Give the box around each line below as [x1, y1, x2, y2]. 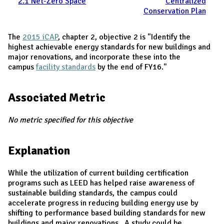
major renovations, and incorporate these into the [8, 51, 180, 62]
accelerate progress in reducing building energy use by [8, 197, 198, 208]
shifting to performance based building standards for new [8, 207, 205, 218]
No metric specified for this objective [8, 114, 133, 125]
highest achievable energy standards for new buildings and [8, 41, 210, 52]
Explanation [8, 142, 70, 158]
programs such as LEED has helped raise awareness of [8, 177, 194, 188]
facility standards [36, 61, 95, 72]
